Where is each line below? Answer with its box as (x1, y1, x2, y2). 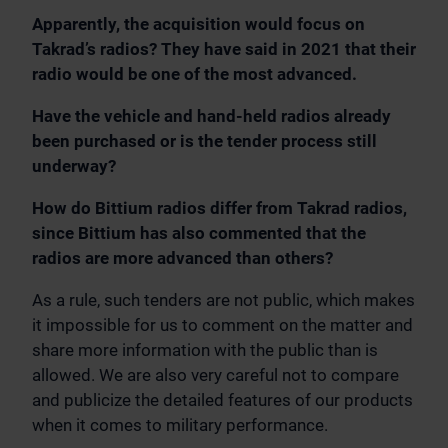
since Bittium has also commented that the (32, 223, 366, 244)
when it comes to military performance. (32, 415, 328, 436)
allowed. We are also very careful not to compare (32, 365, 399, 386)
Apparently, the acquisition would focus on (32, 14, 365, 35)
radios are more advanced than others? (32, 248, 333, 269)
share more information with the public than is (32, 340, 378, 361)
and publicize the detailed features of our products (32, 390, 413, 411)
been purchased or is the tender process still (32, 131, 377, 152)
